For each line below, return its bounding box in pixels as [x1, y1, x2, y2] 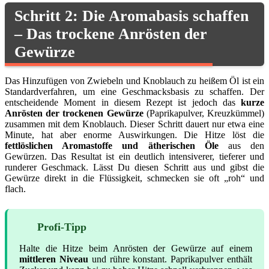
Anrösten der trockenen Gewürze [5, 108, 144, 119]
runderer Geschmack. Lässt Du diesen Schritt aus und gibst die [5, 162, 264, 173]
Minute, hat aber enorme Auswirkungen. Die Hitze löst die [5, 130, 264, 141]
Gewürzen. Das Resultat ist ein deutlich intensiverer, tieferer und [5, 151, 264, 162]
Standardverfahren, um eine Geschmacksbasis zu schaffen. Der [5, 86, 264, 97]
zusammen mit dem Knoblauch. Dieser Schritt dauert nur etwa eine [5, 119, 264, 130]
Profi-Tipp [37, 221, 86, 234]
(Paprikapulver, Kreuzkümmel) [143, 108, 265, 119]
